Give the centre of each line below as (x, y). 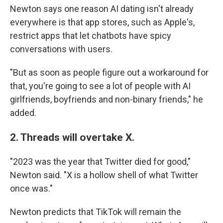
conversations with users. (61, 49)
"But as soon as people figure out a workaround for (109, 72)
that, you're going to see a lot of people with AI (100, 86)
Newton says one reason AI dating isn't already (102, 9)
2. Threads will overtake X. (72, 137)
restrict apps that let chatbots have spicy (91, 36)
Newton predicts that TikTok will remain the (96, 212)
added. (23, 113)
